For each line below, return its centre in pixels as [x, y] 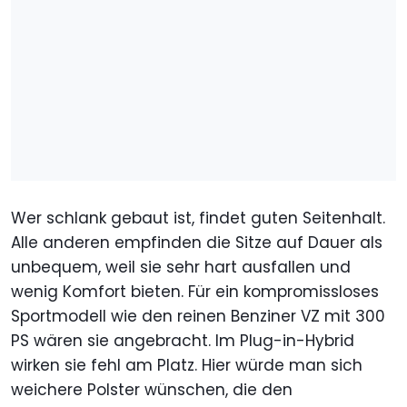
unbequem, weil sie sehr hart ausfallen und [181, 268]
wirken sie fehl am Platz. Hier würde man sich [187, 366]
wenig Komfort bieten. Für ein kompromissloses [195, 292]
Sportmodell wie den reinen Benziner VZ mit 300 [198, 317]
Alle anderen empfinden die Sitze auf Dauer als [197, 243]
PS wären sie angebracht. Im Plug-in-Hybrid [183, 341]
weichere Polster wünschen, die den [152, 390]
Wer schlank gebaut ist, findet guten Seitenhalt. [198, 218]
